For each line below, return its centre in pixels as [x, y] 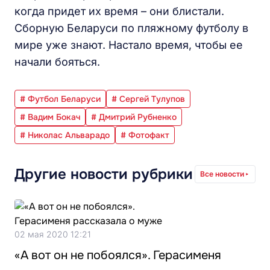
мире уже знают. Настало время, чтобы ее [129, 45]
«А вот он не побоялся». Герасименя [118, 255]
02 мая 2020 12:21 [53, 234]
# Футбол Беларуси [60, 99]
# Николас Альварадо [65, 135]
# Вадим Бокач [50, 117]
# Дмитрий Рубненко [134, 117]
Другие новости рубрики [104, 174]
